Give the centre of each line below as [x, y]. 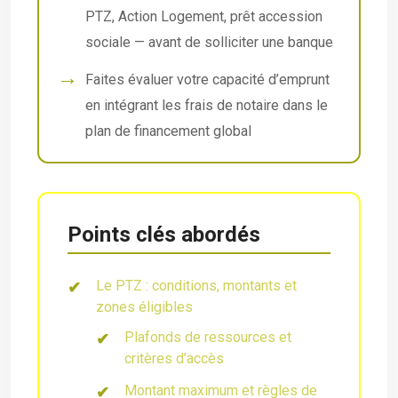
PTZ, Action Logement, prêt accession [204, 16]
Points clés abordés [164, 234]
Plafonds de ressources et [208, 337]
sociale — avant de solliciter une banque [209, 42]
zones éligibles [144, 306]
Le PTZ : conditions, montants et [196, 285]
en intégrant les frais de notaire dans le [207, 105]
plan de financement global [168, 131]
